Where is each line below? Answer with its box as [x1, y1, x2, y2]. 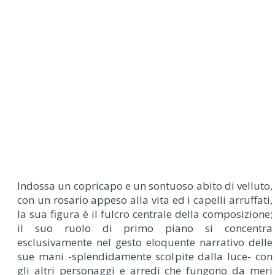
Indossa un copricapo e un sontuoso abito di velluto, [17, 178, 273, 193]
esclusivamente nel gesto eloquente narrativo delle [17, 234, 273, 249]
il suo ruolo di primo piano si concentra [17, 220, 273, 235]
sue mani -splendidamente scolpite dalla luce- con [17, 249, 273, 263]
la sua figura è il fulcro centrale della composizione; [17, 206, 273, 221]
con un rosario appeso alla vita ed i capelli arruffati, [17, 192, 273, 207]
